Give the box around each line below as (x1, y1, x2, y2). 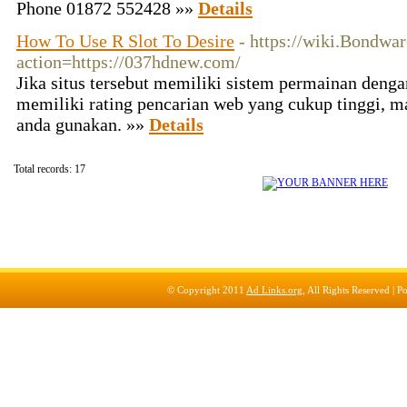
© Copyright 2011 (167, 284, 246, 295)
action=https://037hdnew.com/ (16, 52, 241, 72)
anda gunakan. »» (16, 114, 149, 134)
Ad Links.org (246, 284, 303, 295)
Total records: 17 (14, 163, 85, 175)
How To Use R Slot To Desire (16, 31, 234, 51)
